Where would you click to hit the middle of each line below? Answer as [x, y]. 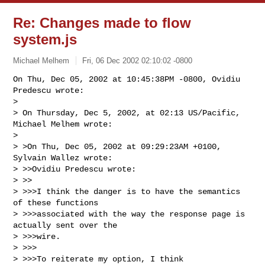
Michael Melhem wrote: [63, 124]
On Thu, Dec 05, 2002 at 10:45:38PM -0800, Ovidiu [127, 79]
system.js [45, 39]
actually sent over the [68, 225]
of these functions [56, 203]
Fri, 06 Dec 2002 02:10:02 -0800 [138, 60]
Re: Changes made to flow [102, 23]
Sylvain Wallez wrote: [63, 158]
